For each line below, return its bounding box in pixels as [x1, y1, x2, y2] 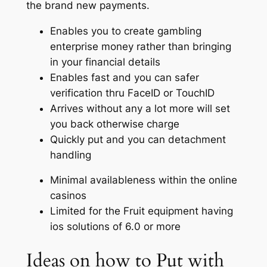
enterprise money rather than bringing [49, 40, 231, 52]
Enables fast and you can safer [49, 71, 199, 83]
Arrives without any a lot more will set [49, 102, 230, 114]
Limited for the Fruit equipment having [49, 205, 233, 218]
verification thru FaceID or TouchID [49, 86, 215, 99]
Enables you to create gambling [49, 24, 201, 37]
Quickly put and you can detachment [49, 133, 226, 145]
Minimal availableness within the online [49, 174, 237, 187]
